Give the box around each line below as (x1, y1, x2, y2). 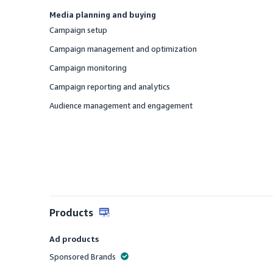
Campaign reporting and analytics (49, 82, 171, 91)
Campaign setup (49, 25, 108, 35)
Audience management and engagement (49, 101, 193, 110)
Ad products (49, 234, 99, 244)
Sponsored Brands (49, 252, 116, 261)
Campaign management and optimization (49, 44, 197, 54)
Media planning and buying (49, 10, 157, 19)
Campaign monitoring (49, 63, 127, 73)
